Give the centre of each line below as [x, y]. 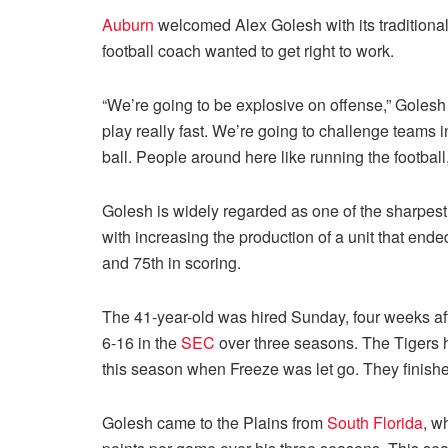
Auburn [128, 24]
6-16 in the [141, 342]
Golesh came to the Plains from [214, 422]
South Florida [375, 422]
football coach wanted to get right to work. [248, 50]
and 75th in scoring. [171, 262]
